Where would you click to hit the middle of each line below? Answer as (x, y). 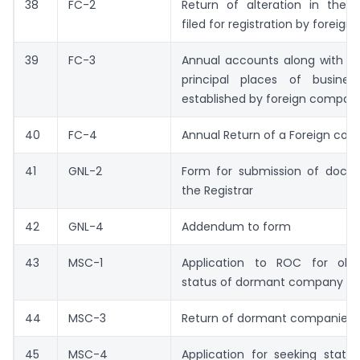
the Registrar (217, 191)
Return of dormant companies (268, 319)
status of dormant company (262, 282)
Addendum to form (236, 227)
